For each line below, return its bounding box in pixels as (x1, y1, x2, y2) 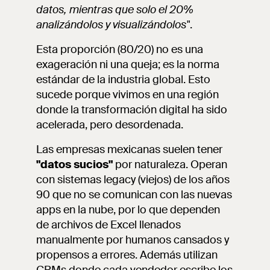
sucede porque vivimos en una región (36, 87, 219, 102)
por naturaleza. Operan (113, 157, 227, 172)
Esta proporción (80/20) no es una (36, 42, 203, 57)
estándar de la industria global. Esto (36, 72, 210, 87)
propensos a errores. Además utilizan (36, 248, 218, 262)
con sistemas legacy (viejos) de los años (36, 172, 230, 187)
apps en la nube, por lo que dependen (36, 202, 220, 217)
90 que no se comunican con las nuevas (36, 187, 232, 202)
